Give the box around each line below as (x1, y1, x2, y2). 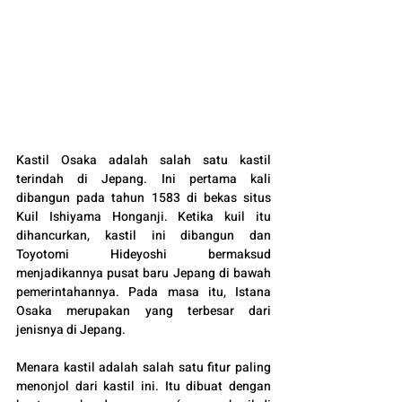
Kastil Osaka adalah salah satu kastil (16, 151, 271, 170)
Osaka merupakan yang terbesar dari (16, 301, 271, 321)
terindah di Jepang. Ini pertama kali (16, 170, 271, 189)
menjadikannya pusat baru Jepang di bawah (16, 264, 271, 284)
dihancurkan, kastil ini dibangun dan (16, 226, 271, 246)
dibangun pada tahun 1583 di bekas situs (16, 188, 271, 208)
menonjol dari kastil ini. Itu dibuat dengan (16, 377, 271, 397)
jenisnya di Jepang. (16, 320, 126, 340)
